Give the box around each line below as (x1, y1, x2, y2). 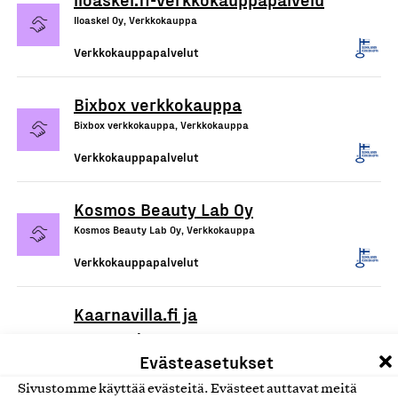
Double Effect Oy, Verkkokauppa (74, 378, 225, 390)
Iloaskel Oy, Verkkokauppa (74, 13, 197, 26)
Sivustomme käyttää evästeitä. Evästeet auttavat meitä (18, 383, 357, 395)
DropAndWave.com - (74, 328, 232, 349)
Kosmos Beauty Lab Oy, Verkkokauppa (74, 223, 255, 235)
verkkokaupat (74, 353, 182, 374)
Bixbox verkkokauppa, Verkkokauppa (74, 118, 249, 131)
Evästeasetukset (139, 351, 274, 372)
